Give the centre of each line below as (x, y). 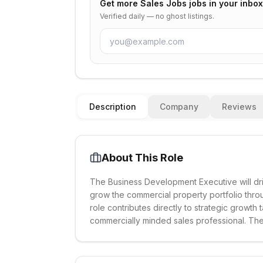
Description (113, 107)
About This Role (142, 158)
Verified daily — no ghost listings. (157, 16)
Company (179, 107)
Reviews (239, 107)
